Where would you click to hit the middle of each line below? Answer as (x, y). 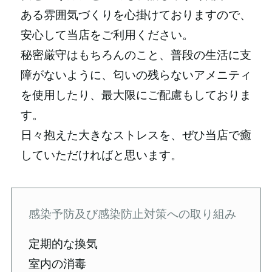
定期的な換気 (63, 244)
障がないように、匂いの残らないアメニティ (136, 75)
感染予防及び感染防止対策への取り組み (133, 214)
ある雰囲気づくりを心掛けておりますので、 (136, 15)
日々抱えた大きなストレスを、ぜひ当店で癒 (136, 135)
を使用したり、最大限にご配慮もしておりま (136, 95)
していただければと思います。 (101, 155)
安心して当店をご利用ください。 (107, 35)
